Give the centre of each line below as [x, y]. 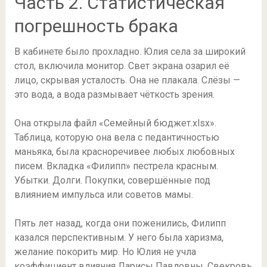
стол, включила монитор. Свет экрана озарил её [122, 66]
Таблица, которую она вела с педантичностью [117, 138]
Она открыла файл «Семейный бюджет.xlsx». [115, 123]
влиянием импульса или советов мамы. [103, 195]
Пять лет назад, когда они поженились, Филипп [120, 223]
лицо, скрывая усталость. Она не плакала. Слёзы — [127, 80]
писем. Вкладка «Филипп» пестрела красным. [116, 166]
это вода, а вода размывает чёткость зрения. [114, 95]
